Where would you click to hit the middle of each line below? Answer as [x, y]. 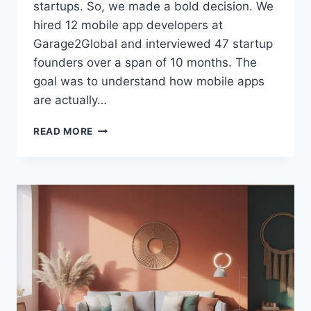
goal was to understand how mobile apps [149, 82]
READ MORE [64, 132]
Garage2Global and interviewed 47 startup [153, 44]
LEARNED [116, 230]
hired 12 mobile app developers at [128, 25]
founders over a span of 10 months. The [145, 63]
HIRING [110, 259]
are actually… [70, 100]
